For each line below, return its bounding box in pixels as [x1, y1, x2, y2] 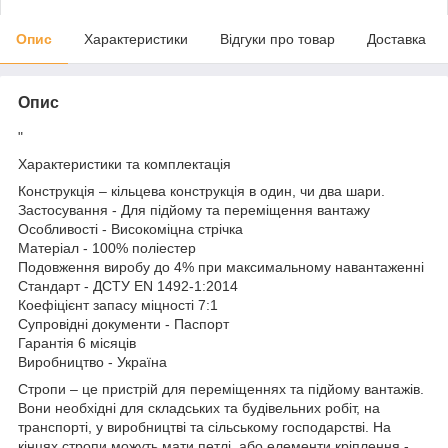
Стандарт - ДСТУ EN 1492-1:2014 [18, 277, 238, 294]
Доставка [367, 30, 426, 47]
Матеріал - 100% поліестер [18, 239, 196, 256]
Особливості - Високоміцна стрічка [18, 220, 243, 237]
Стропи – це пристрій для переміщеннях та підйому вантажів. [18, 380, 424, 397]
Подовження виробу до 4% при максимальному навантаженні [18, 258, 424, 275]
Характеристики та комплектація [18, 155, 231, 172]
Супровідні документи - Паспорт [18, 315, 229, 332]
